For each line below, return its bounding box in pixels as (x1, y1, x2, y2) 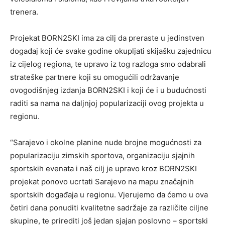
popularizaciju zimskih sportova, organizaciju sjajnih (10, 151, 195, 161)
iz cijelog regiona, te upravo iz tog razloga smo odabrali (10, 59, 206, 69)
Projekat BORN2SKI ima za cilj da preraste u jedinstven (10, 33, 204, 43)
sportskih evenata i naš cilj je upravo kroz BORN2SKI (10, 164, 197, 174)
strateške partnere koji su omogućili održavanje (10, 72, 179, 82)
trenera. (10, 7, 38, 17)
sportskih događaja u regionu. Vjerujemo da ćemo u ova (10, 190, 208, 200)
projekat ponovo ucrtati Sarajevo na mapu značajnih (10, 177, 194, 187)
